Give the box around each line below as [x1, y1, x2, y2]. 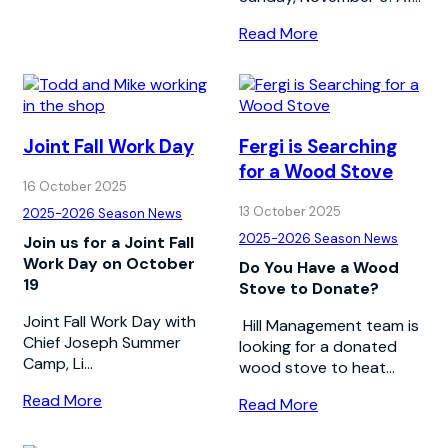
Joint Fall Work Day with [23, 311, 196, 333]
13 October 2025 [239, 203, 341, 221]
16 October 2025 [23, 178, 127, 196]
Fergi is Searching [239, 134, 397, 160]
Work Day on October [23, 253, 195, 275]
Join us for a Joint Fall [23, 232, 194, 254]
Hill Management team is [239, 315, 419, 337]
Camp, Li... [23, 353, 93, 375]
